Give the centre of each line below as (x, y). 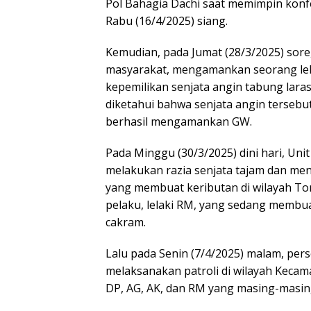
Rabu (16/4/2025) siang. (167, 20)
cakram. (126, 222)
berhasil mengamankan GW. (179, 121)
